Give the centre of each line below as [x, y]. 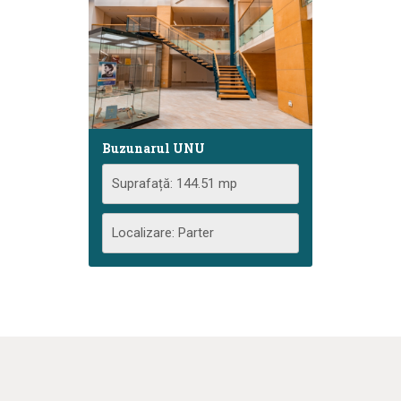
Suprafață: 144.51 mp [175, 183]
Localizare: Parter [163, 232]
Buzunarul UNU [154, 148]
